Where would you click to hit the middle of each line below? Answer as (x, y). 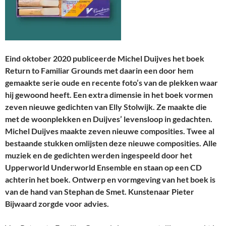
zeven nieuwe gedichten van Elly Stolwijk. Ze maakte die (106, 107)
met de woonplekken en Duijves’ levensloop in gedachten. (109, 119)
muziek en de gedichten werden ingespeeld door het (99, 155)
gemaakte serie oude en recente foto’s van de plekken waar (111, 83)
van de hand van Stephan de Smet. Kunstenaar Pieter (100, 192)
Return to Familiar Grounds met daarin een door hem (99, 71)
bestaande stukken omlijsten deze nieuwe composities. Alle (111, 143)
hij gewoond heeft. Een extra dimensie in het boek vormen (109, 95)
